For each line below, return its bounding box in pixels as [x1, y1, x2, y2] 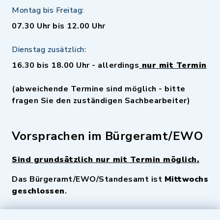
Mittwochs [164, 174, 208, 185]
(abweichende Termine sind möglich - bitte [12, 83, 186, 94]
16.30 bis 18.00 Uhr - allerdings [12, 60, 139, 71]
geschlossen [12, 186, 65, 196]
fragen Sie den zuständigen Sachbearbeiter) [12, 95, 190, 106]
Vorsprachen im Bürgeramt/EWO [12, 128, 203, 144]
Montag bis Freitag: [12, 5, 84, 16]
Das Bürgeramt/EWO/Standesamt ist [12, 174, 165, 185]
